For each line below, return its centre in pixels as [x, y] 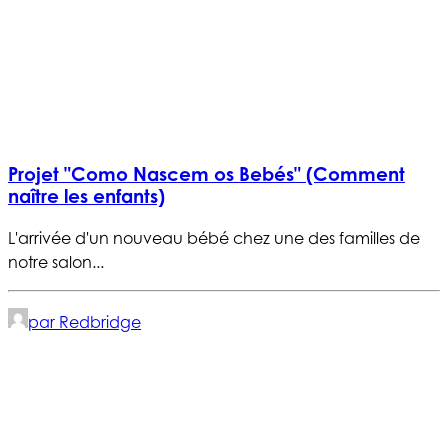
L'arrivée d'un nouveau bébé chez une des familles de [214, 237]
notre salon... [56, 261]
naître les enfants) [86, 196]
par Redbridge [84, 321]
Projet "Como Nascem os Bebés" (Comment [206, 174]
